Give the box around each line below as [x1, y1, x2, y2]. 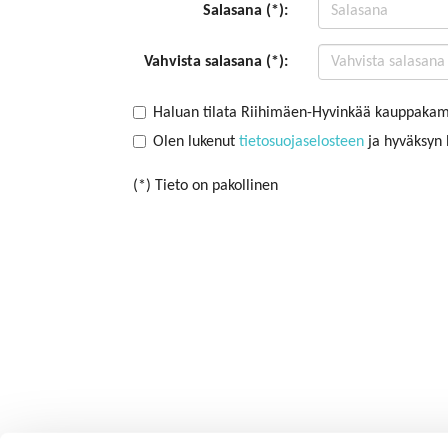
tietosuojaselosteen [239, 134, 364, 150]
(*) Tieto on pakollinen [133, 178, 278, 194]
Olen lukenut [153, 134, 239, 150]
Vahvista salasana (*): [143, 54, 288, 70]
